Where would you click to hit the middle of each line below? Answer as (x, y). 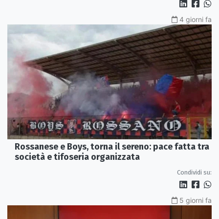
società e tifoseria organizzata (77, 157)
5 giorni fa (196, 200)
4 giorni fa (196, 19)
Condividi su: (194, 173)
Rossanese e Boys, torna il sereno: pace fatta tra (112, 147)
